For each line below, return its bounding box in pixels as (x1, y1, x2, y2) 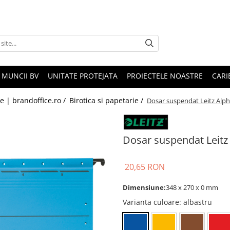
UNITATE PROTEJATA (48, 71, 118, 81)
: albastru (179, 197, 212, 207)
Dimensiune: (123, 182, 166, 192)
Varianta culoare (123, 197, 179, 207)
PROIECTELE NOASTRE (127, 71, 203, 81)
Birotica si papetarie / (69, 95, 145, 106)
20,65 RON (125, 161, 165, 172)
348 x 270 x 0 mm (166, 182, 218, 192)
